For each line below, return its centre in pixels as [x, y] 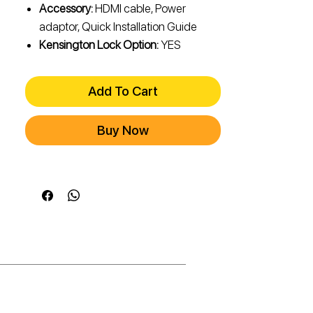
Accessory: [66, 9]
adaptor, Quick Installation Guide [118, 27]
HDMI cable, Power [139, 9]
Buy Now [123, 131]
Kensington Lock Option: [99, 45]
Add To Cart [123, 92]
